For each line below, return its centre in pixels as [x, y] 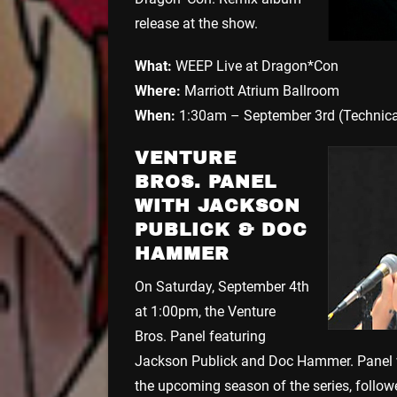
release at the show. [196, 23]
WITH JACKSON [218, 205]
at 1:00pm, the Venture [205, 311]
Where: [158, 90]
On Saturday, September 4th [222, 286]
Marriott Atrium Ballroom [260, 90]
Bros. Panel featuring [200, 336]
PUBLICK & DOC [221, 229]
